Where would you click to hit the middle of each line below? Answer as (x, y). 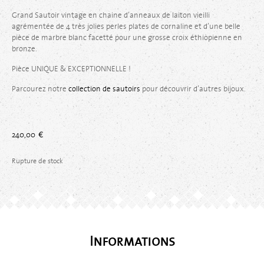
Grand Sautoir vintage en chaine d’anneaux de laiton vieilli (111, 15)
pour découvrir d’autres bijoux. (193, 89)
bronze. (24, 49)
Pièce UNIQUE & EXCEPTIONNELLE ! (71, 69)
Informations (132, 241)
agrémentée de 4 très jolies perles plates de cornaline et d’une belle (126, 27)
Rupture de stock (37, 161)
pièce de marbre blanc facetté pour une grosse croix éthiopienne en (127, 38)
